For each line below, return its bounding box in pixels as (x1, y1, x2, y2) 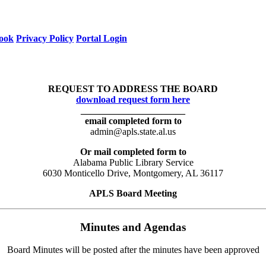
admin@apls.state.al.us (90, 126, 176, 137)
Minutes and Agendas (80, 220, 186, 233)
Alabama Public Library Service (72, 157, 194, 167)
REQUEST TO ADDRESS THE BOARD (48, 83, 218, 94)
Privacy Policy (16, 33, 74, 43)
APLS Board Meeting (89, 188, 177, 198)
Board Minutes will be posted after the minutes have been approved (7, 245, 259, 255)
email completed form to (84, 115, 182, 126)
